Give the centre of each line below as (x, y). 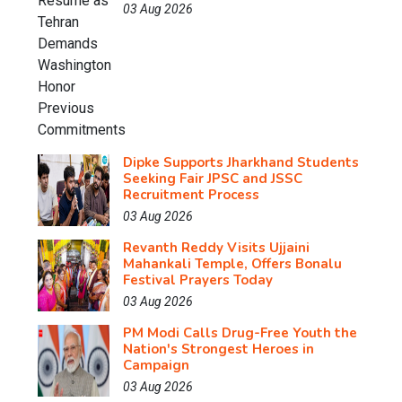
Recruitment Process (191, 195)
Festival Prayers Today (198, 280)
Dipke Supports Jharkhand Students (241, 163)
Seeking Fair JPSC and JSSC (213, 179)
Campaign (156, 366)
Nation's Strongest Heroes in (218, 350)
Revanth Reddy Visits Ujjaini (216, 248)
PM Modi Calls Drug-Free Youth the (240, 333)
